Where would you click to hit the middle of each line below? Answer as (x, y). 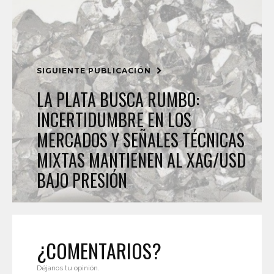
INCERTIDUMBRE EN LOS (114, 120)
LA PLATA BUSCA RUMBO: (118, 99)
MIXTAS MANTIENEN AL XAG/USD (141, 160)
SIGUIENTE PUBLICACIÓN (95, 71)
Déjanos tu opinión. (68, 268)
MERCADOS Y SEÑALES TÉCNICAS (141, 140)
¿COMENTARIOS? (99, 250)
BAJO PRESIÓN (82, 180)
